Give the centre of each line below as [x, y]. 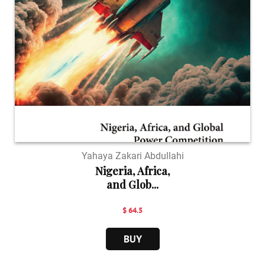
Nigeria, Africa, [132, 171]
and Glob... [132, 184]
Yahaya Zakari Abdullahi [132, 156]
